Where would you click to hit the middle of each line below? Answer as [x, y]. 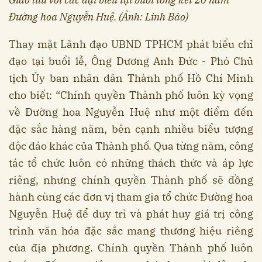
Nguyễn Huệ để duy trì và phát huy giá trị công [131, 214]
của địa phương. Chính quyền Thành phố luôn [131, 248]
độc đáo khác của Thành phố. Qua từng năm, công [131, 146]
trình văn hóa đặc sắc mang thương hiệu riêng [131, 231]
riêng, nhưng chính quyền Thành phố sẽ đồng [131, 180]
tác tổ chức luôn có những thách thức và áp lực [131, 163]
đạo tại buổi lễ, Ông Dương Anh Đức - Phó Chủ [131, 61]
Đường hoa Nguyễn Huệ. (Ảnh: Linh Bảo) [99, 17]
